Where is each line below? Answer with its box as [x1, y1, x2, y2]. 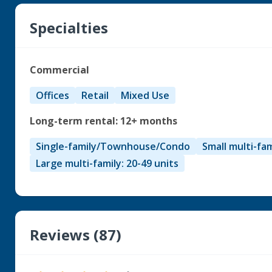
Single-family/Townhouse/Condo [36, 140, 191, 153]
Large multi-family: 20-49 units [36, 157, 179, 170]
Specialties [30, 18, 109, 38]
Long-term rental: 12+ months [30, 114, 178, 127]
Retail [81, 89, 109, 102]
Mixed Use [121, 89, 170, 102]
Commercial [30, 63, 90, 76]
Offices [36, 89, 70, 102]
